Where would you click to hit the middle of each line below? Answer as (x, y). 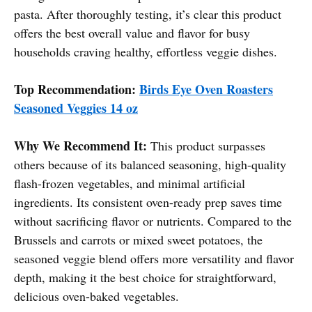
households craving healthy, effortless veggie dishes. (146, 51)
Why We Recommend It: (80, 145)
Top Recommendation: (75, 89)
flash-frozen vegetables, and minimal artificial (130, 183)
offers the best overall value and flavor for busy (132, 32)
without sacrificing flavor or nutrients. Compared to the (153, 220)
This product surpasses (206, 145)
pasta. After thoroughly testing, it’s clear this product (148, 14)
